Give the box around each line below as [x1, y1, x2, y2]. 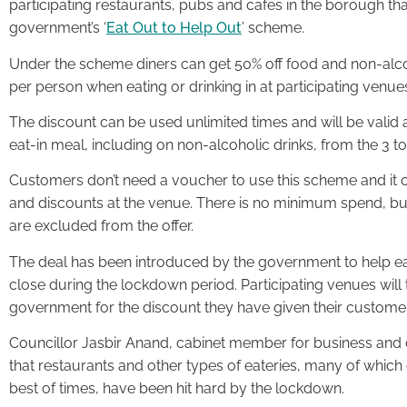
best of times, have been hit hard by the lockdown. [9, 380, 344, 398]
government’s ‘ [9, 19, 106, 37]
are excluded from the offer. [9, 217, 194, 235]
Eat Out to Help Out [106, 19, 242, 37]
